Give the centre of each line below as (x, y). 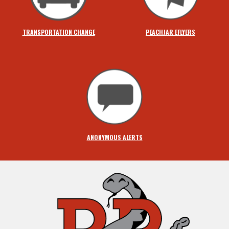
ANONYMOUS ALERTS (114, 138)
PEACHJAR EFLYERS (170, 32)
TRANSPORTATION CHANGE (59, 32)
